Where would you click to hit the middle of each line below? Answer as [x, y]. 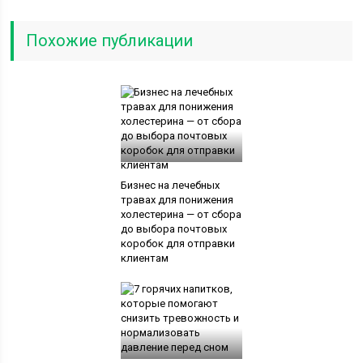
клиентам [144, 258]
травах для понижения [177, 200]
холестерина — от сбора [181, 214]
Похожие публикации [110, 41]
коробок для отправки [177, 243]
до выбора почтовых [173, 229]
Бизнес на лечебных [170, 185]
